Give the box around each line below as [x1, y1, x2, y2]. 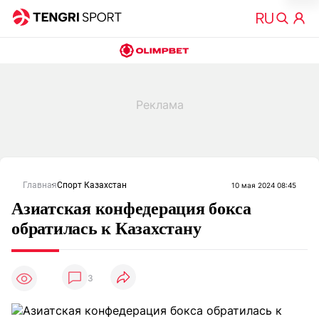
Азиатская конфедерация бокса [11, 199, 251, 218]
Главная [23, 180, 57, 190]
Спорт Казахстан [57, 180, 127, 190]
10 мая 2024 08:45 [231, 181, 296, 189]
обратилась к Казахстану [11, 219, 202, 238]
